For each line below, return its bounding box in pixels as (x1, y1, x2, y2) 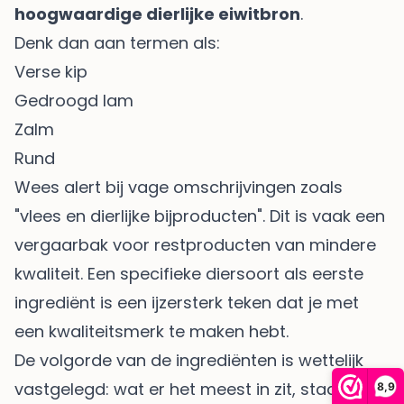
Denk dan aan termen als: (14, 31, 220, 54)
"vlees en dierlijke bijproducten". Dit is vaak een (14, 204, 385, 227)
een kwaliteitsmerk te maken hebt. (14, 319, 289, 343)
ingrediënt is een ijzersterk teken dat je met (14, 290, 359, 314)
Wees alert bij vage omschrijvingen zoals (14, 175, 343, 198)
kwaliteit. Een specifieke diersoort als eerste (14, 262, 363, 285)
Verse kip (14, 60, 87, 83)
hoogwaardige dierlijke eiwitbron (14, 2, 300, 25)
